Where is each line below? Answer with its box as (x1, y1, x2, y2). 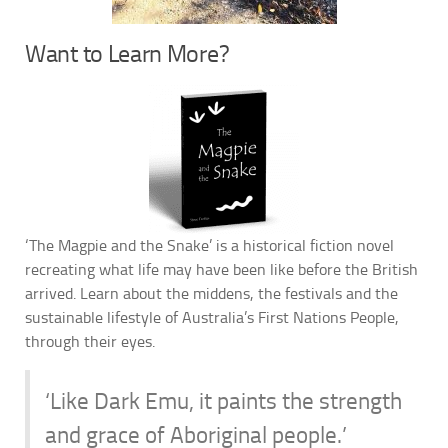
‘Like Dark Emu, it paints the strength (45, 387, 402, 415)
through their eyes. (25, 331, 159, 351)
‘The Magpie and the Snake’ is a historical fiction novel (25, 235, 394, 255)
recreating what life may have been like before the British (25, 259, 418, 279)
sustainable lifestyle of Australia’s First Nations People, (25, 307, 399, 327)
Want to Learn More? (25, 39, 230, 68)
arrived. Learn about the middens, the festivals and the (25, 283, 398, 303)
